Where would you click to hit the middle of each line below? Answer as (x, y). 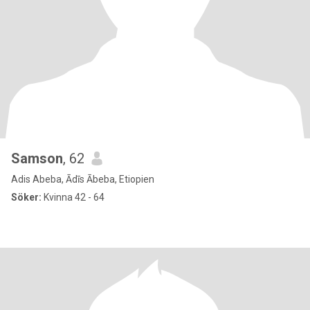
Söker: (26, 197)
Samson (37, 158)
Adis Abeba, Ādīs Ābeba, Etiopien (83, 179)
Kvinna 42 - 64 (73, 197)
